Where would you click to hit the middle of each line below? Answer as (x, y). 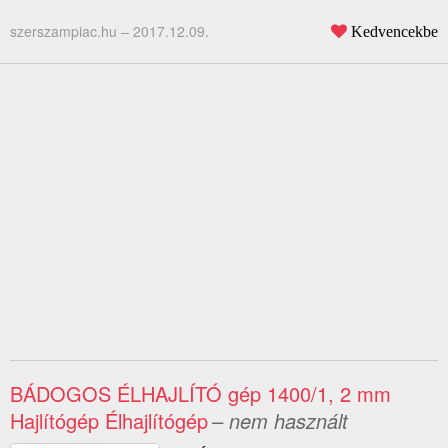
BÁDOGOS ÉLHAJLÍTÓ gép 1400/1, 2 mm (200, 394)
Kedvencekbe (394, 31)
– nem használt (280, 421)
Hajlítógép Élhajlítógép (109, 421)
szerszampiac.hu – (71, 31)
